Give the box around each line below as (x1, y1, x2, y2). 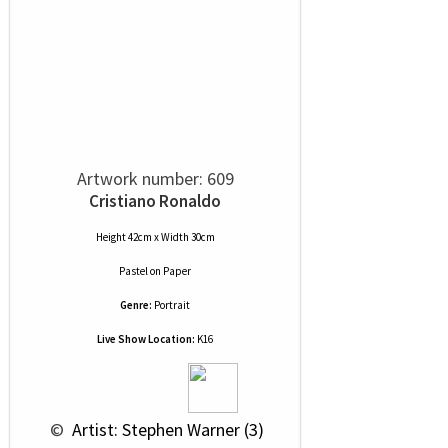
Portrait (154, 298, 190, 312)
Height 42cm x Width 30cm (95, 230, 215, 244)
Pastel (119, 264, 148, 278)
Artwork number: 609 (76, 167, 234, 190)
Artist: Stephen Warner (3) (68, 418, 264, 441)
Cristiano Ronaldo (89, 190, 221, 212)
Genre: (120, 298, 152, 312)
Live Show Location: (97, 332, 195, 346)
